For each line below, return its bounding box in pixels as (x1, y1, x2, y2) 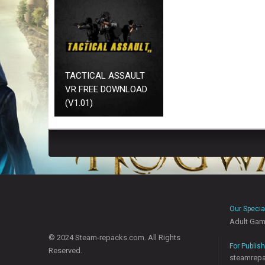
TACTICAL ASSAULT (65, 70, 146, 82)
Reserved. (49, 246, 82, 256)
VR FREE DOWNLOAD (65, 84, 148, 95)
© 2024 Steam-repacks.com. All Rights (49, 233, 180, 243)
